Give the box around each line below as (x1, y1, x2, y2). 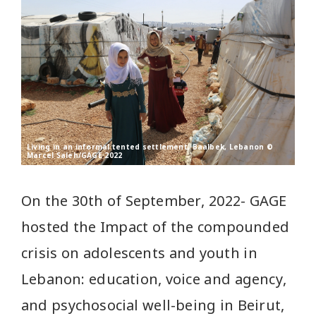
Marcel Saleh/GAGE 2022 (27, 150, 123, 161)
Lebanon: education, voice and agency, (21, 269, 287, 289)
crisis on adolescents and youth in (21, 243, 257, 263)
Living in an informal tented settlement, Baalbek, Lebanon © (27, 142, 274, 152)
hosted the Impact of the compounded (21, 217, 290, 237)
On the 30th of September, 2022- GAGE (21, 191, 287, 211)
